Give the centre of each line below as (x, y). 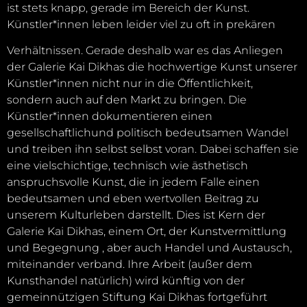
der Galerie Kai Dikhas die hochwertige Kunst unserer (152, 67)
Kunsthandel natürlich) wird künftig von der (126, 281)
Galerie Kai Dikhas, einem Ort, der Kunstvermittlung (147, 232)
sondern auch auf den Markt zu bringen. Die (127, 100)
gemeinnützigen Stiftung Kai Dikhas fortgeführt (137, 297)
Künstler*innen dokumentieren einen (110, 116)
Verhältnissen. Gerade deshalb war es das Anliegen (145, 51)
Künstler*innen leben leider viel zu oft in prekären (141, 24)
